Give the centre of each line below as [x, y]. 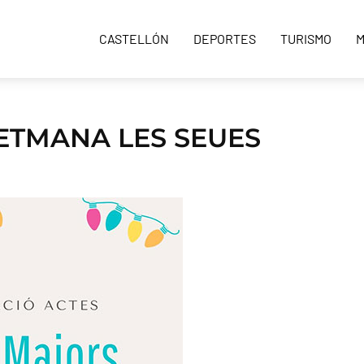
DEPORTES [225, 39]
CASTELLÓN [134, 39]
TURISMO [306, 39]
